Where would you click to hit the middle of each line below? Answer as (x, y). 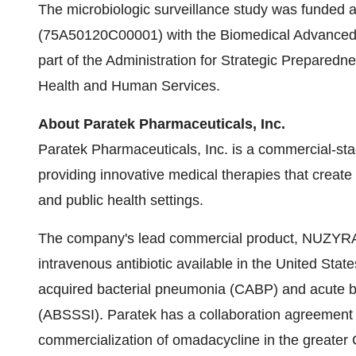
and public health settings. (121, 200)
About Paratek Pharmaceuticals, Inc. (162, 124)
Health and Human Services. (129, 86)
